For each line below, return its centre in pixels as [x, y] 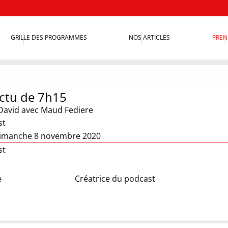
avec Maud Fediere [57, 110]
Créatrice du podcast [115, 179]
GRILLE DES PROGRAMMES [49, 38]
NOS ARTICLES [150, 38]
